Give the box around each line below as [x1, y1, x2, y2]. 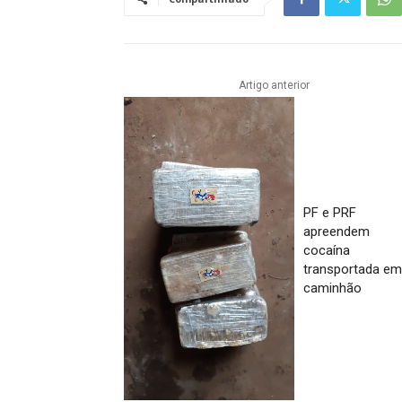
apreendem [303, 223, 371, 240]
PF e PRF [303, 205, 357, 222]
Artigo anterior [238, 79, 310, 92]
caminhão [303, 280, 363, 297]
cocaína [303, 242, 351, 259]
